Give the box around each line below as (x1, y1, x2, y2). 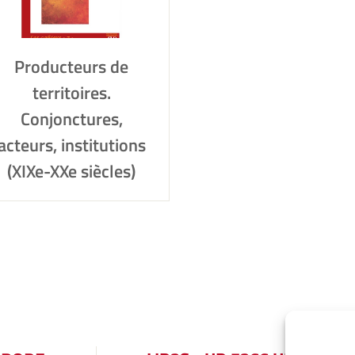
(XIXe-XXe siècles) (7, 158, 136, 185)
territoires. (32, 79, 111, 106)
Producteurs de (14, 53, 128, 80)
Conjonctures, (20, 105, 123, 132)
